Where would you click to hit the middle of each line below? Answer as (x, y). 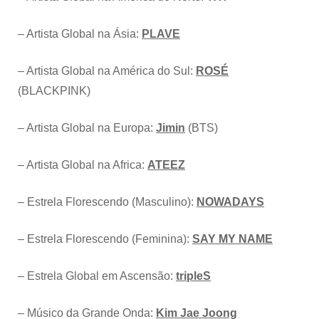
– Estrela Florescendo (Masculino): (107, 202)
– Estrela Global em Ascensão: (97, 276)
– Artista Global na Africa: (83, 165)
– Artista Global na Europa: (87, 128)
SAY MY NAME (232, 239)
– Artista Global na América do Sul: (107, 71)
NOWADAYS (230, 202)
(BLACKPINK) (54, 91)
